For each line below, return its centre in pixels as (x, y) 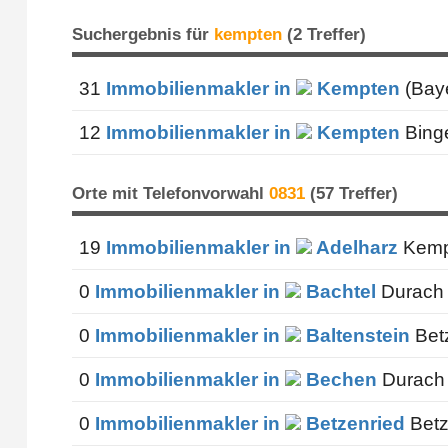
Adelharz (354, 247)
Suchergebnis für (142, 34)
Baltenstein (355, 335)
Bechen (338, 379)
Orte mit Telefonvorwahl (170, 192)
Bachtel (338, 291)
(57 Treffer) (351, 192)
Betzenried (352, 423)
